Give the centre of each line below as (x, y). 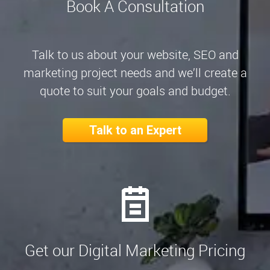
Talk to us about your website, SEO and (135, 54)
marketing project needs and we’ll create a (135, 72)
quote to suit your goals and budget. (135, 90)
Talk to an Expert (135, 130)
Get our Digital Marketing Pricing (135, 250)
